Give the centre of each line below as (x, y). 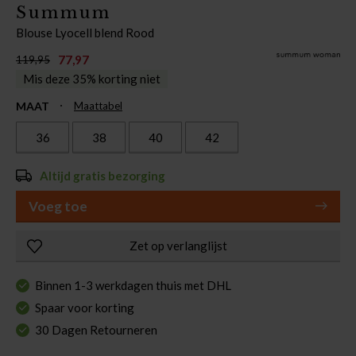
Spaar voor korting (85, 307)
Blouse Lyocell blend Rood (85, 32)
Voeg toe (58, 206)
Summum (64, 12)
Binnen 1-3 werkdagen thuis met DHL (133, 285)
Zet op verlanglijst (178, 245)
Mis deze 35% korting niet (92, 78)
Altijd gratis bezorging (103, 175)
